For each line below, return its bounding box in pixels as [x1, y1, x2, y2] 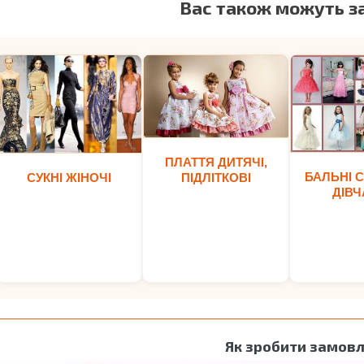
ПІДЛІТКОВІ [180, 170, 251, 184]
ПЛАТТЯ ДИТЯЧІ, [164, 154, 267, 169]
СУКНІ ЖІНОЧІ [26, 170, 111, 184]
